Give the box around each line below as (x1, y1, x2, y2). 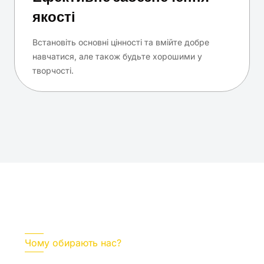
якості (32, 8, 75, 26)
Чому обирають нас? (25, 237, 122, 249)
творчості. (32, 65, 74, 76)
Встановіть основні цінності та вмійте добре (32, 37, 209, 48)
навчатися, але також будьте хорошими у (32, 51, 202, 62)
